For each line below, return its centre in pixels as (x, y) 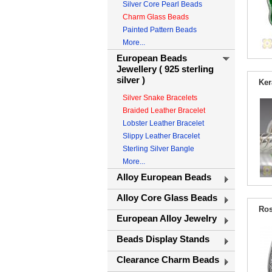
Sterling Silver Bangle (158, 149)
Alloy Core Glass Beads (167, 198)
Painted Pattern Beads (160, 30)
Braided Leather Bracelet (164, 110)
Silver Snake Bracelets (160, 98)
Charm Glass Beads (156, 17)
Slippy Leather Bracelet (161, 136)
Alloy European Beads (164, 177)
